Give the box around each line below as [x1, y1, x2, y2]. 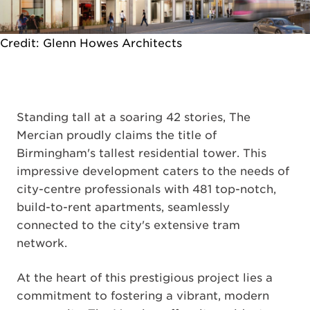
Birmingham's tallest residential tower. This [17, 146, 266, 160]
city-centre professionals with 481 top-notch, [17, 182, 276, 196]
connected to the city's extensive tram [17, 218, 240, 232]
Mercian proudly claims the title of [17, 128, 217, 142]
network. [17, 236, 67, 250]
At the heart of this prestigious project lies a [17, 271, 273, 284]
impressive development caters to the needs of [17, 164, 289, 178]
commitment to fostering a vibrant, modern [17, 289, 269, 302]
